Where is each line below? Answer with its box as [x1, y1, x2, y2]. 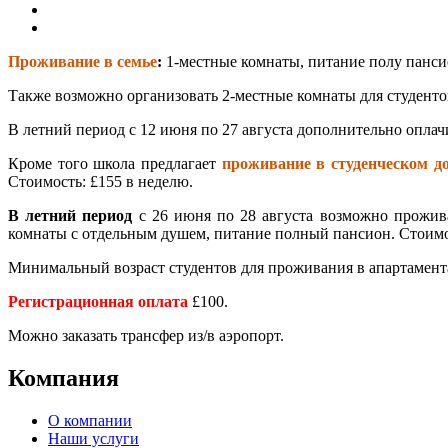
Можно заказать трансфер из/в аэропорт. [8, 326, 284, 344]
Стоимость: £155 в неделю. [8, 172, 193, 190]
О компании [48, 411, 132, 429]
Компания [8, 364, 119, 391]
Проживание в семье [8, 52, 157, 70]
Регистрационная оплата [8, 292, 188, 310]
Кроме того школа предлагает [8, 154, 222, 172]
